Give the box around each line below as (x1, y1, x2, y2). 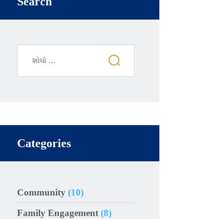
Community (17, 187, 66, 197)
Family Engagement (17, 207, 99, 218)
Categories (17, 136, 71, 150)
